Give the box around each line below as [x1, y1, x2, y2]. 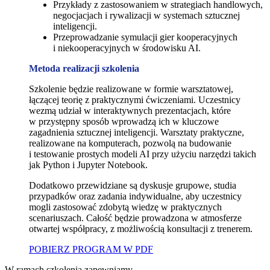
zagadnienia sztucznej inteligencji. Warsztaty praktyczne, [29, 127, 244, 137]
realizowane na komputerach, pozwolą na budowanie [29, 137, 231, 148]
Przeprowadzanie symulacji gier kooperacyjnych [53, 31, 237, 42]
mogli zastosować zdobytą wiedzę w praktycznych [29, 201, 222, 212]
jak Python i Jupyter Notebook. [29, 159, 148, 170]
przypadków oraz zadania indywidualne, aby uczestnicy [29, 190, 242, 201]
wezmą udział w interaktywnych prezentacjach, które [29, 105, 231, 116]
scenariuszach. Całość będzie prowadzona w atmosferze [29, 212, 242, 223]
